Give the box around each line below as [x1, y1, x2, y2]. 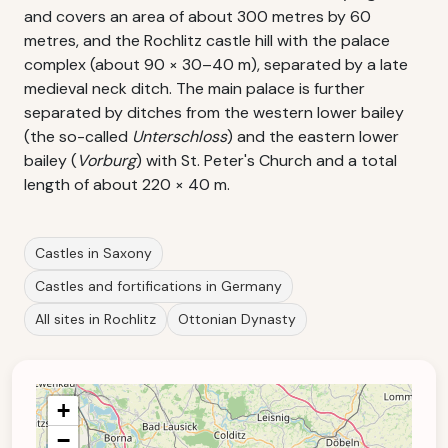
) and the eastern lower [227, 126, 399, 147]
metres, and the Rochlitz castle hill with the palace [24, 30, 390, 51]
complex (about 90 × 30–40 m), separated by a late [24, 54, 408, 75]
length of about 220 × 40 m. [24, 174, 230, 195]
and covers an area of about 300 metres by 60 [24, 6, 371, 27]
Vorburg [77, 150, 136, 171]
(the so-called [24, 126, 132, 147]
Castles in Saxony [35, 244, 152, 262]
